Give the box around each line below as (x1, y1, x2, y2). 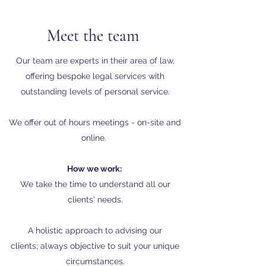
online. (81, 133, 109, 142)
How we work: (66, 164, 123, 173)
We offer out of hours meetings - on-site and (9, 118, 181, 127)
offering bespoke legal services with (26, 71, 164, 81)
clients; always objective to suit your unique (11, 241, 179, 251)
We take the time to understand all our (20, 179, 170, 189)
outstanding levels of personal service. (20, 87, 170, 96)
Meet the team (47, 26, 143, 46)
